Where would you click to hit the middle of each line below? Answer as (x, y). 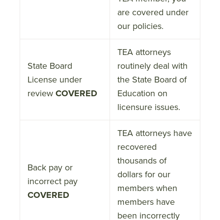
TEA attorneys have (155, 133)
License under (55, 79)
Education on (142, 93)
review (41, 93)
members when (147, 188)
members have (146, 202)
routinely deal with (152, 66)
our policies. (140, 26)
